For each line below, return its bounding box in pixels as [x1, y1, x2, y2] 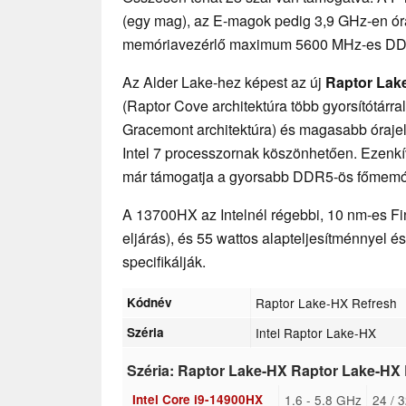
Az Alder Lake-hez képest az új [122, 71, 325, 92]
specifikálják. [122, 250, 206, 272]
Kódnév [127, 293, 173, 311]
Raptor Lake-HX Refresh [256, 293, 398, 312]
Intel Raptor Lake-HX [256, 323, 377, 342]
